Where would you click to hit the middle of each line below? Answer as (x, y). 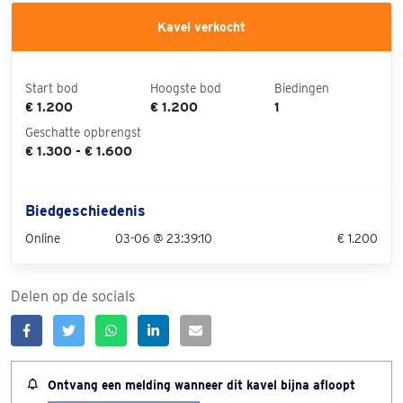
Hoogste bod (185, 88)
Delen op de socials (73, 296)
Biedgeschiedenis (85, 210)
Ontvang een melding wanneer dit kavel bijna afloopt (201, 385)
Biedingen (302, 88)
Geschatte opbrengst (83, 132)
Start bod (52, 88)
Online (43, 238)
